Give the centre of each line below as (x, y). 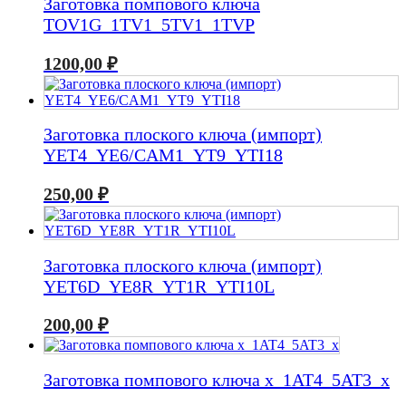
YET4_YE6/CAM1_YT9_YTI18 (163, 155)
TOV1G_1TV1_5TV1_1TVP (149, 25)
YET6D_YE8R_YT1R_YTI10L (159, 286)
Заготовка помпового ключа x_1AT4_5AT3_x (217, 379)
